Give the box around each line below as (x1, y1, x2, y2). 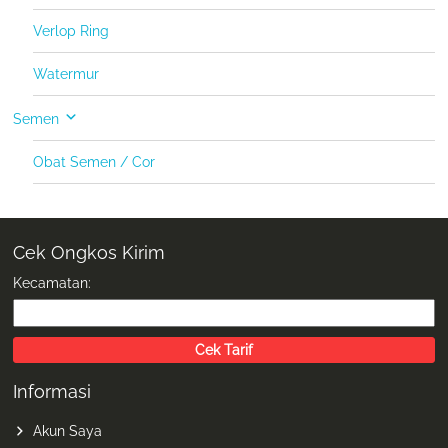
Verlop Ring (33, 23, 110, 40)
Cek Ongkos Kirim (13, 242, 166, 264)
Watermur (33, 66, 100, 83)
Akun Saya (33, 423, 103, 440)
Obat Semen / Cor (33, 154, 156, 171)
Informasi (13, 381, 92, 403)
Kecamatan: (13, 275, 92, 292)
